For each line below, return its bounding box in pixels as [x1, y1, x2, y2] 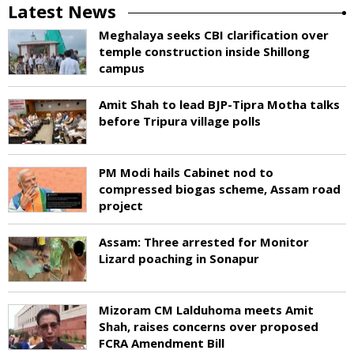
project [99, 197, 143, 213]
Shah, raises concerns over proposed [99, 318, 318, 334]
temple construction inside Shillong [99, 43, 310, 59]
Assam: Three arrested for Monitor [99, 233, 309, 250]
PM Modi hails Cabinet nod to [99, 164, 273, 180]
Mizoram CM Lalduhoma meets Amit [99, 301, 314, 318]
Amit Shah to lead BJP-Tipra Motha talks [99, 96, 340, 112]
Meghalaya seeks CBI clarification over [99, 26, 329, 43]
